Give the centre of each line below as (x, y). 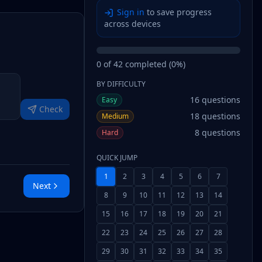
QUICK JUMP (117, 158)
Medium (115, 116)
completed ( (147, 64)
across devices (132, 24)
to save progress (178, 12)
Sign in (131, 12)
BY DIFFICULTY (121, 84)
